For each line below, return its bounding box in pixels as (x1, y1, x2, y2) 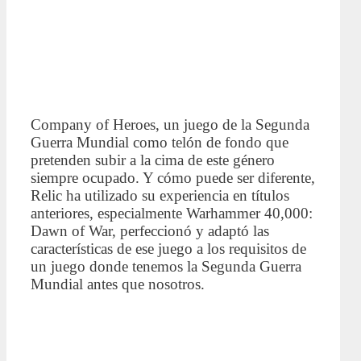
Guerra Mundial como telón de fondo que (31, 134, 288, 151)
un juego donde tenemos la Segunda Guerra (31, 258, 301, 276)
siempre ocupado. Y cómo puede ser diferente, (31, 169, 315, 187)
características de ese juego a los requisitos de (31, 240, 306, 258)
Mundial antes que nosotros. (31, 276, 205, 293)
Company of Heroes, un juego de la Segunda (31, 116, 309, 134)
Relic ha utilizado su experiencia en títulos (31, 187, 289, 205)
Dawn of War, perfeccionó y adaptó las (31, 222, 269, 240)
